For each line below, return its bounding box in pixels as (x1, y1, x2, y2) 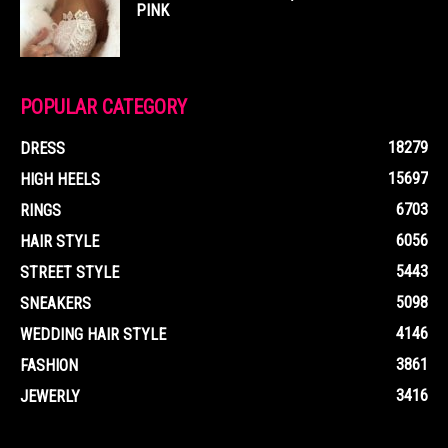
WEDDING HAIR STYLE (20, 324, 166, 344)
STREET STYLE (20, 262, 119, 282)
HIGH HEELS (20, 169, 100, 189)
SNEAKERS (20, 293, 91, 313)
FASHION (20, 355, 78, 375)
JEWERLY (20, 386, 80, 406)
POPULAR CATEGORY (20, 94, 187, 119)
